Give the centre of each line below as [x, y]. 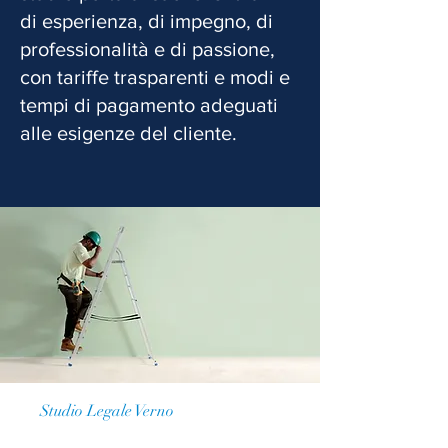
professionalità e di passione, [147, 49]
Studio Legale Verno [107, 411]
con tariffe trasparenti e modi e [155, 77]
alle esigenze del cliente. [128, 133]
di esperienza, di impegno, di [146, 21]
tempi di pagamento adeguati [149, 105]
